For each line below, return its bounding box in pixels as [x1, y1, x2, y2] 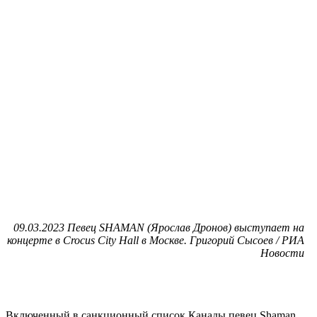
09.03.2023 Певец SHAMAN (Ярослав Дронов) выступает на [13, 221, 304, 234]
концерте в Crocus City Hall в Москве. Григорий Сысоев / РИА [7, 234, 304, 246]
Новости [260, 246, 304, 259]
